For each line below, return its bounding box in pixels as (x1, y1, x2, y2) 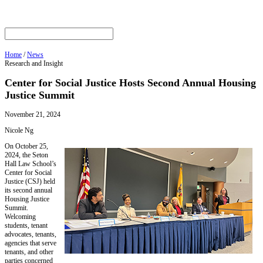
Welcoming (5, 213, 36, 221)
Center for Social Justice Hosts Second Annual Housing (5, 77, 256, 89)
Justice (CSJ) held (5, 177, 55, 186)
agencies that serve (5, 239, 56, 248)
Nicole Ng (5, 126, 33, 135)
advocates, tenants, (5, 230, 56, 239)
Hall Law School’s (5, 160, 56, 168)
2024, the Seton (5, 151, 48, 160)
